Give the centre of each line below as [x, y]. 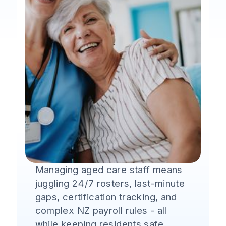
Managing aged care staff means [109, 169]
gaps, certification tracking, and [106, 197]
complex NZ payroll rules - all [101, 210]
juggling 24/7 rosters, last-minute [110, 183]
